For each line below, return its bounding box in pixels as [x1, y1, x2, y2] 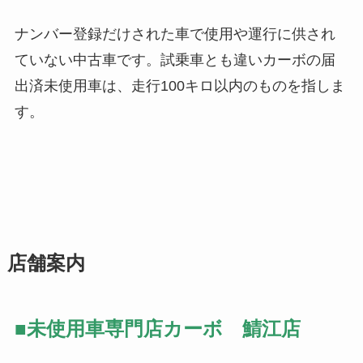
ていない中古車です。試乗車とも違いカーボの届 [14, 52, 335, 69]
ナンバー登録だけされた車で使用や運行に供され [14, 26, 335, 43]
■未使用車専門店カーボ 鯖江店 [14, 317, 301, 340]
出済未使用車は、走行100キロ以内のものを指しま [14, 78, 345, 95]
